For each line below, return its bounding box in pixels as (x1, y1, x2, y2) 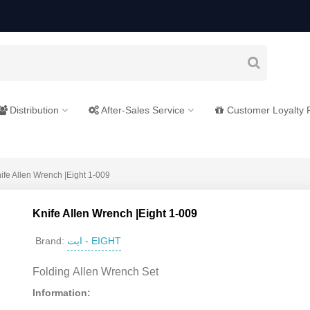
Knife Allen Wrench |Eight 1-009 (33, 207, 198, 219)
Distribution (10, 104, 59, 116)
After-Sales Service (101, 104, 185, 116)
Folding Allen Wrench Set (33, 265, 159, 277)
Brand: (35, 235, 65, 247)
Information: (33, 286, 91, 298)
